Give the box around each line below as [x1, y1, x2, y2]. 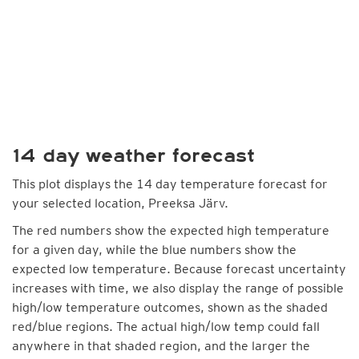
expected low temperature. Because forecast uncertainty [12, 261, 346, 276]
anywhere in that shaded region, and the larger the [12, 338, 310, 353]
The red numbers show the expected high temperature [12, 223, 329, 238]
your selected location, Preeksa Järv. [12, 196, 228, 211]
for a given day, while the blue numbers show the [12, 242, 296, 257]
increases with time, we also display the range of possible [12, 280, 344, 296]
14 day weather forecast [12, 145, 255, 167]
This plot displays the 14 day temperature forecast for [12, 176, 328, 192]
